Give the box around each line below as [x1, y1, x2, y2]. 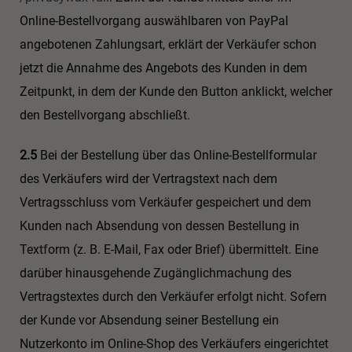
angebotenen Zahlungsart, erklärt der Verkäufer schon [20, 36, 317, 52]
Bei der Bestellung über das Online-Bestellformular [37, 147, 317, 163]
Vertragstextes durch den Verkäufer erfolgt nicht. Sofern [20, 288, 327, 304]
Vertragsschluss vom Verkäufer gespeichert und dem [20, 194, 311, 210]
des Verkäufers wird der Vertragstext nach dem [20, 170, 277, 186]
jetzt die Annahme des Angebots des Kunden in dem [20, 60, 307, 75]
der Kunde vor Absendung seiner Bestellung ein [20, 312, 279, 328]
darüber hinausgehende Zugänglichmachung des [20, 265, 291, 280]
